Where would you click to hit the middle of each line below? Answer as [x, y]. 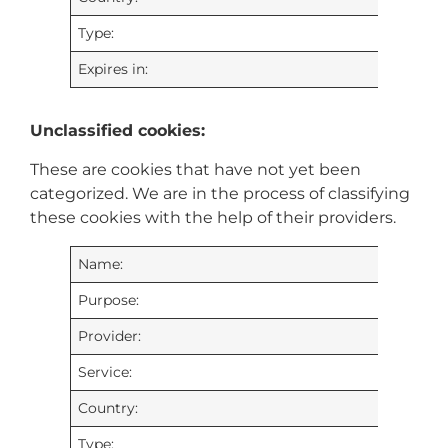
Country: [108, 407]
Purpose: [109, 299]
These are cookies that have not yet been [195, 169]
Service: [105, 371]
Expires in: [113, 69]
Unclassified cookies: [117, 131]
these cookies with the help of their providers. [213, 217]
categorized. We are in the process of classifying [220, 193]
